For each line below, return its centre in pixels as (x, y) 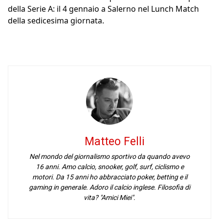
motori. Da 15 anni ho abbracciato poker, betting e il (109, 177)
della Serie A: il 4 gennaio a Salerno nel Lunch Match (103, 9)
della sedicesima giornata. (56, 21)
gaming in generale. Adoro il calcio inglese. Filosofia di (109, 187)
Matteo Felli (114, 142)
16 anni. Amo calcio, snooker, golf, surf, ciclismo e (109, 167)
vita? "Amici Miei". (109, 198)
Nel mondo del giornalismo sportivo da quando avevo (109, 157)
